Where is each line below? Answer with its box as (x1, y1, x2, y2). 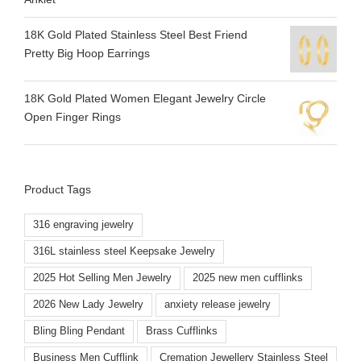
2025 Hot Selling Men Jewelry (33, 272, 172, 284)
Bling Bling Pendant (33, 326, 125, 338)
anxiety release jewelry (164, 299, 271, 311)
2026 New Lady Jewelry (33, 299, 143, 311)
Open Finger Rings (24, 110, 121, 123)
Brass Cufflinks (146, 326, 218, 338)
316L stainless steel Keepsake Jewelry (33, 246, 215, 258)
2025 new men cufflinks (193, 272, 303, 284)
